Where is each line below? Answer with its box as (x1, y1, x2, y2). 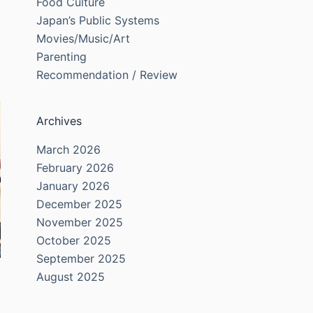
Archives (36, 114, 82, 129)
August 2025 (36, 270, 105, 284)
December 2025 (36, 197, 122, 212)
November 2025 (36, 215, 123, 230)
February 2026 (36, 161, 114, 175)
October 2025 (36, 233, 111, 248)
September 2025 (36, 252, 126, 266)
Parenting (36, 50, 87, 64)
